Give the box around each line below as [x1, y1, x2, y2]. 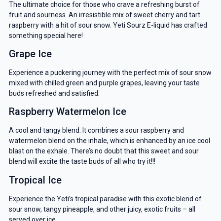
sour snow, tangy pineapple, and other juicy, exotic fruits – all [8, 205, 195, 213]
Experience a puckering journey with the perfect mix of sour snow [8, 69, 212, 77]
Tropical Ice [8, 174, 62, 186]
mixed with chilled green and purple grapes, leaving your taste [8, 79, 200, 87]
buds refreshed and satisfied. [8, 89, 100, 98]
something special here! [8, 31, 83, 39]
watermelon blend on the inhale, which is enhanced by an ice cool [8, 137, 210, 145]
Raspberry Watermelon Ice [8, 106, 126, 118]
